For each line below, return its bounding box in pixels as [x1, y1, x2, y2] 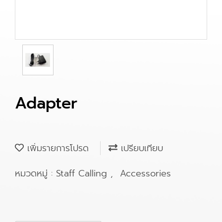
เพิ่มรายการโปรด [24, 141, 89, 155]
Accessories [120, 166, 171, 180]
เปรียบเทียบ [117, 141, 163, 155]
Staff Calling [56, 166, 111, 180]
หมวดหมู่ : [15, 166, 56, 180]
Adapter [15, 91, 77, 115]
